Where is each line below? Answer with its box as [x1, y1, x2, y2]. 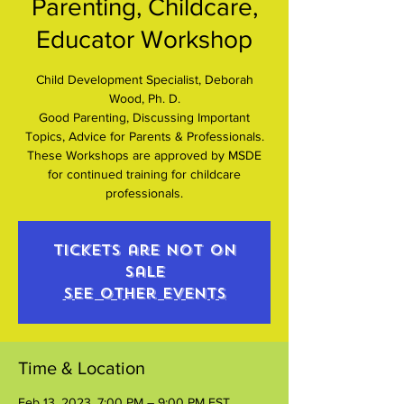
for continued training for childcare [48, 166, 241, 181]
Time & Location [18, 357, 145, 378]
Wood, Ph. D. [108, 90, 180, 106]
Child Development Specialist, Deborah [35, 71, 253, 87]
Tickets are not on [52, 240, 236, 260]
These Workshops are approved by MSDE [27, 147, 262, 162]
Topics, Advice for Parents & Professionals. [24, 128, 264, 143]
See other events [62, 283, 226, 303]
